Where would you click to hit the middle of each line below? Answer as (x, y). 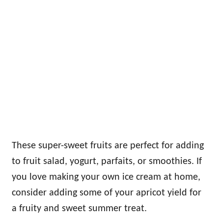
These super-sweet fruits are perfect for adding (108, 146)
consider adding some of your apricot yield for (107, 193)
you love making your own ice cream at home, (106, 178)
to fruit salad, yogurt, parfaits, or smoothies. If (107, 162)
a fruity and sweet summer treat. (81, 209)
